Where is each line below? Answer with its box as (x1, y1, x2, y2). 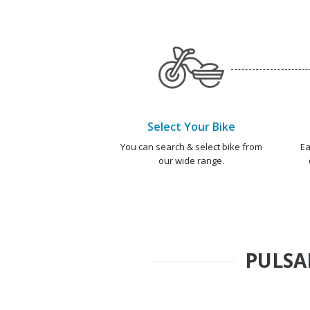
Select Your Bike (147, 118, 235, 134)
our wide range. (158, 154, 224, 167)
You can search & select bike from (120, 140, 262, 153)
